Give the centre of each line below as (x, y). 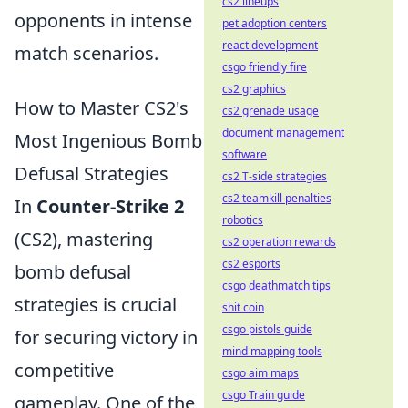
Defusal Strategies (92, 174)
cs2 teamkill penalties (277, 198)
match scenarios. (87, 54)
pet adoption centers (275, 23)
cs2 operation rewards (279, 242)
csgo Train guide (264, 395)
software (245, 154)
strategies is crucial (96, 305)
